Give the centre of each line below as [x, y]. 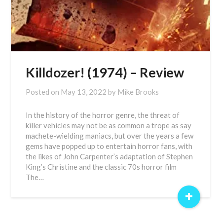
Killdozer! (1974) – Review [105, 72]
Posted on [43, 92]
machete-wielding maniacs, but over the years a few [110, 136]
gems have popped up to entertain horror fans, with [109, 146]
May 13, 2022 [84, 92]
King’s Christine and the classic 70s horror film [101, 167]
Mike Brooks [138, 92]
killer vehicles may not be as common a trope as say [109, 125]
